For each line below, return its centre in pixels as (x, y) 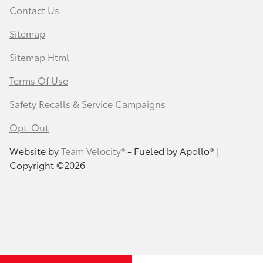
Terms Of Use (39, 80)
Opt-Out (29, 127)
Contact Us (34, 10)
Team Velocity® (93, 151)
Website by (35, 151)
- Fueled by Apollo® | (171, 151)
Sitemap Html (39, 57)
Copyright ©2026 (47, 165)
